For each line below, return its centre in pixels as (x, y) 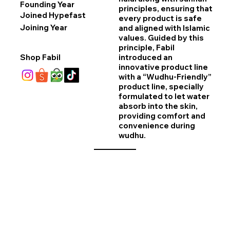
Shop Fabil (40, 57)
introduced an (145, 57)
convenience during (157, 126)
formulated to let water (164, 97)
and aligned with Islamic (164, 28)
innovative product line (163, 67)
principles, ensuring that (165, 9)
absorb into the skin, (158, 106)
